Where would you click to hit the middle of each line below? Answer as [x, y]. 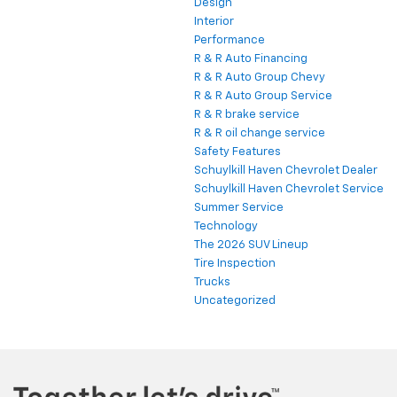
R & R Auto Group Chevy [260, 78]
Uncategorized [235, 301]
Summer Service [239, 208]
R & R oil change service [260, 134]
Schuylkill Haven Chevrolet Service [289, 190]
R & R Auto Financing [251, 59]
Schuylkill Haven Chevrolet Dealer [286, 171]
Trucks [212, 283]
